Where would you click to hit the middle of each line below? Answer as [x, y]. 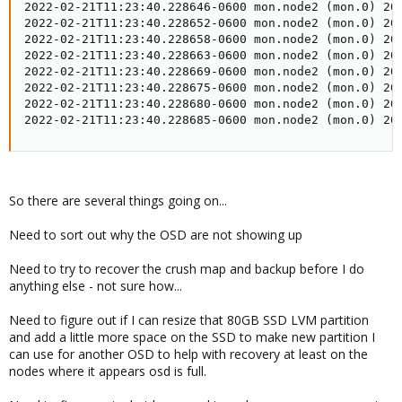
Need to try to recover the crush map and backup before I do [187, 269]
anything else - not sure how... [96, 286]
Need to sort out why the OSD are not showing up [156, 235]
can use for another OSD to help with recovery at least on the [188, 354]
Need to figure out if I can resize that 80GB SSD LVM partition [189, 320]
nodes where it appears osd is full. [108, 371]
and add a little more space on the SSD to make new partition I [192, 337]
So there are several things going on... [118, 201]
